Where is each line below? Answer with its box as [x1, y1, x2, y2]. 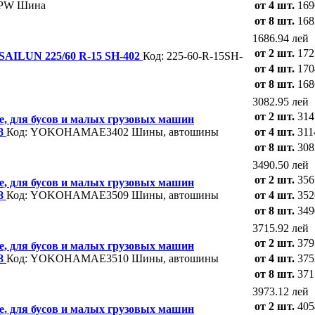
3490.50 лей [252, 158, 309, 171]
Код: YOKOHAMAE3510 [6, 252, 129, 264]
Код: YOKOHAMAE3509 [6, 188, 129, 201]
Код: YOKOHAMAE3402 [6, 125, 129, 138]
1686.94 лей [252, 32, 309, 44]
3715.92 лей [252, 221, 309, 234]
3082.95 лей [252, 95, 309, 108]
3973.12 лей [252, 285, 309, 297]
